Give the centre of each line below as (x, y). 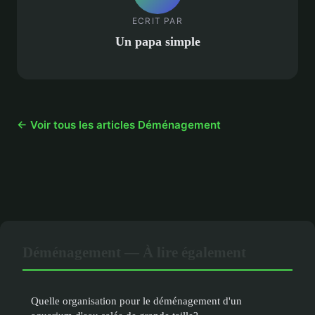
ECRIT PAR (157, 20)
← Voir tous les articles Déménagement (119, 125)
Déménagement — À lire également (134, 252)
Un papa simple (157, 41)
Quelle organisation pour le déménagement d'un (136, 301)
